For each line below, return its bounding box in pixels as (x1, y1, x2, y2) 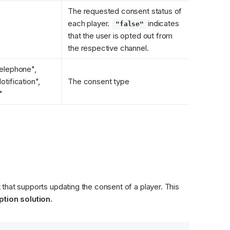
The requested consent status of (68, 6, 182, 16)
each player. (68, 18, 112, 28)
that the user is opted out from (68, 30, 173, 41)
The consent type (68, 76, 129, 86)
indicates (148, 18, 179, 28)
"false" (116, 20, 144, 28)
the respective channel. (68, 43, 149, 53)
